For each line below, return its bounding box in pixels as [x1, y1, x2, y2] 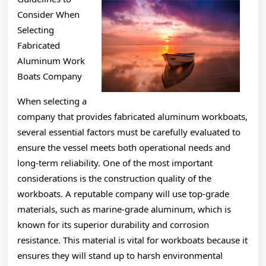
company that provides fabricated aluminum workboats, [17, 110, 248, 122]
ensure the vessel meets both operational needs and [17, 141, 230, 153]
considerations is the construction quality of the [17, 172, 211, 184]
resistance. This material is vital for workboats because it [17, 233, 248, 246]
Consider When [17, 8, 80, 20]
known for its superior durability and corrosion [17, 218, 209, 230]
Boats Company [17, 69, 82, 82]
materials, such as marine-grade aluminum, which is [17, 202, 231, 215]
